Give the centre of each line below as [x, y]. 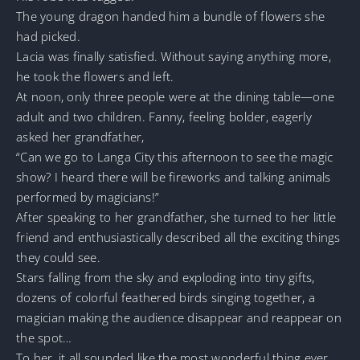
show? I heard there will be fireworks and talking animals [174, 177]
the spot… [44, 338]
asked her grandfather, [80, 137]
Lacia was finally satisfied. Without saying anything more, [174, 57]
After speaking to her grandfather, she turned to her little [176, 217]
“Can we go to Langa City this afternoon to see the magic [175, 157]
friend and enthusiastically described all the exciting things [178, 237]
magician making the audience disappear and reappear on [179, 318]
